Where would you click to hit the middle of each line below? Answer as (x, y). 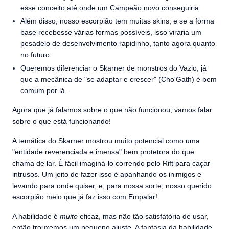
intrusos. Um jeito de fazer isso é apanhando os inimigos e (107, 174)
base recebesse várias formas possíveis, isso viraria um (111, 32)
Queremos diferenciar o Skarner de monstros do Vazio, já (113, 68)
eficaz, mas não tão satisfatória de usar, (144, 216)
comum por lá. (44, 90)
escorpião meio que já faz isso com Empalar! (85, 197)
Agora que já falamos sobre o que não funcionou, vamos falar (112, 110)
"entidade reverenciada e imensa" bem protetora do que (103, 152)
